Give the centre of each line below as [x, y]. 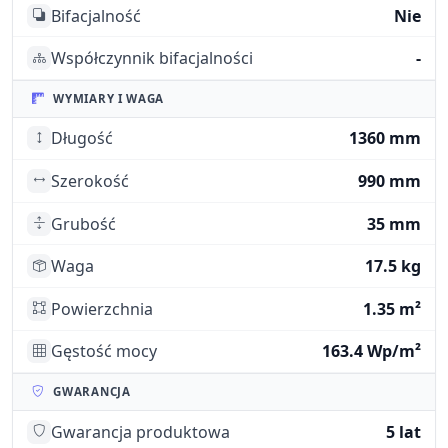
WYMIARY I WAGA [109, 99]
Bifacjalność [96, 15]
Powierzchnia [102, 308]
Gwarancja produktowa [141, 431]
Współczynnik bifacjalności [152, 58]
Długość [82, 138]
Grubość [84, 223]
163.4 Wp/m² [371, 351]
